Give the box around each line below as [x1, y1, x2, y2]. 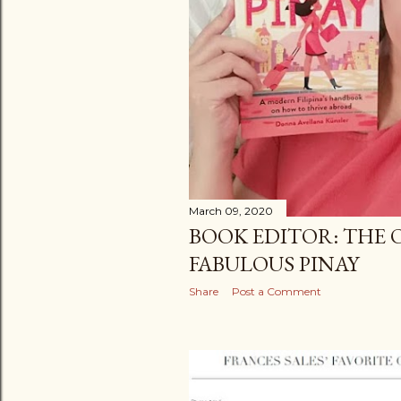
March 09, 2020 [189, 204, 273, 218]
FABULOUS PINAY [189, 250, 359, 277]
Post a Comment [232, 285, 321, 298]
